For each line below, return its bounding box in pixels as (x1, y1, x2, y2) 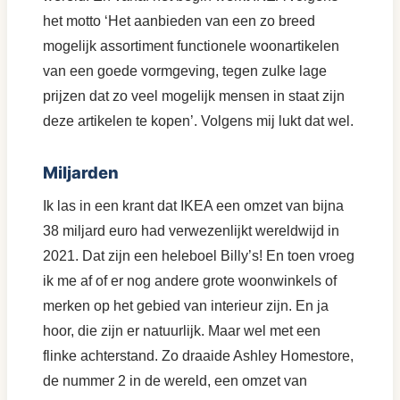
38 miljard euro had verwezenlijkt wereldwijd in (43, 222, 339, 238)
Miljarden (43, 162, 119, 182)
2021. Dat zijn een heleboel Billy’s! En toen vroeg (43, 247, 354, 263)
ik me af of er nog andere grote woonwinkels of (43, 272, 337, 288)
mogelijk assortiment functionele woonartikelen (43, 37, 339, 54)
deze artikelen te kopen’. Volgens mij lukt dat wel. (43, 112, 354, 129)
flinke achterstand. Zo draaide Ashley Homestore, (43, 347, 354, 363)
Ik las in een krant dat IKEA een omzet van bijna (43, 197, 344, 213)
